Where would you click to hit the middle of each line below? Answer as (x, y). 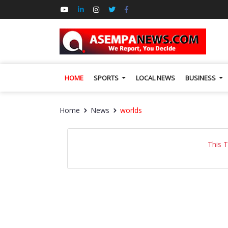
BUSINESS (202, 78)
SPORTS (107, 78)
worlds (131, 110)
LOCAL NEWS (156, 78)
